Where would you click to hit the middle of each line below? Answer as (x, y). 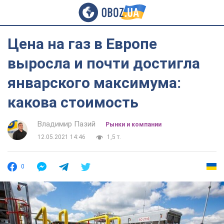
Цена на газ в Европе (82, 44)
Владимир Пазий (66, 124)
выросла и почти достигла (104, 63)
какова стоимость (73, 102)
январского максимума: (94, 83)
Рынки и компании (133, 124)
